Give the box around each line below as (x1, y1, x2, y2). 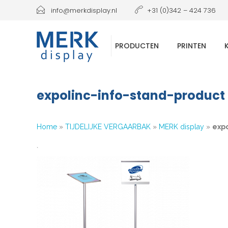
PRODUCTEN (115, 41, 159, 51)
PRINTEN (177, 41, 206, 51)
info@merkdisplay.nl (49, 5, 117, 15)
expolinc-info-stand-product (37, 87, 225, 104)
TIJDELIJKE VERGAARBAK (65, 123, 151, 131)
